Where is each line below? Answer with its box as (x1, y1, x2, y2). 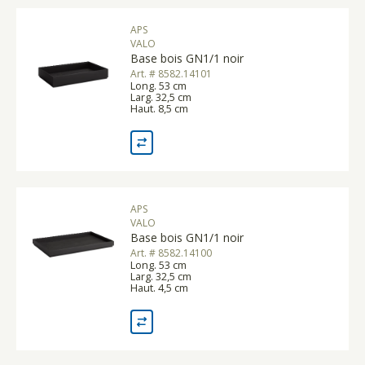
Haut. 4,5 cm (130, 279, 188, 295)
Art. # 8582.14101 (130, 66, 212, 81)
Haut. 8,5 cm (130, 100, 188, 116)
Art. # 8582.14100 (130, 245, 212, 260)
